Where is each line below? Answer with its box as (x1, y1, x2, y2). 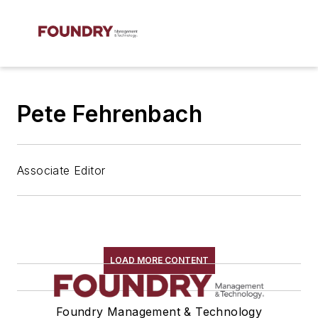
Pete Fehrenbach (17, 100, 202, 128)
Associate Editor (17, 163, 106, 177)
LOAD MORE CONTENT (109, 255, 209, 265)
